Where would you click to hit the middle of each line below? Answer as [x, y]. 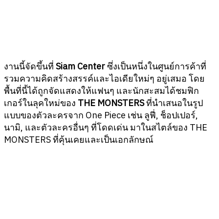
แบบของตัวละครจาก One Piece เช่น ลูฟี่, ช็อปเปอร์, [101, 115]
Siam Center [80, 66]
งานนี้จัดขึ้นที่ [30, 66]
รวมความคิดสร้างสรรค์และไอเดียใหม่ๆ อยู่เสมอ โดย [104, 79]
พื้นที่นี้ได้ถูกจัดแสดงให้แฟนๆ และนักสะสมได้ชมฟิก [101, 91]
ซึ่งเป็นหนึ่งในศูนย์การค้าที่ [156, 66]
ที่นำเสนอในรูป [174, 103]
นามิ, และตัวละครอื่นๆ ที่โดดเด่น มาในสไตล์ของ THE [106, 128]
